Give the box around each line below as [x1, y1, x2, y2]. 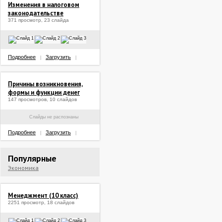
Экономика [8, 164, 39, 171]
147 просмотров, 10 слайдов [8, 97, 77, 102]
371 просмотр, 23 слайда [8, 17, 69, 23]
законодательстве [8, 9, 63, 17]
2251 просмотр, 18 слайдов [8, 200, 74, 205]
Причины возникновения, [8, 80, 83, 88]
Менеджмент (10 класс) [8, 191, 78, 200]
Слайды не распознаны [29, 114, 78, 119]
